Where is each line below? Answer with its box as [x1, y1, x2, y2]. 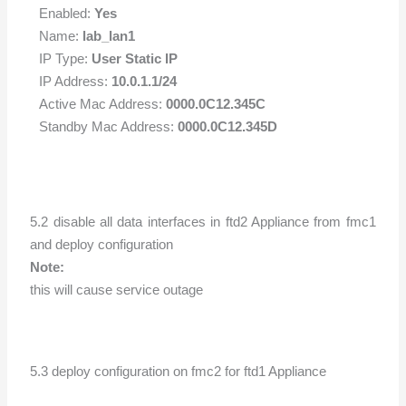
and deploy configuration [30, 236, 174, 252]
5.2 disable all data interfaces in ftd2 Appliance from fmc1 [30, 213, 376, 229]
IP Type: [39, 50, 92, 66]
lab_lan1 [82, 27, 136, 43]
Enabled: [39, 5, 95, 21]
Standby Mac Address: [39, 118, 179, 134]
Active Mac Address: [39, 95, 167, 111]
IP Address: [39, 72, 112, 89]
